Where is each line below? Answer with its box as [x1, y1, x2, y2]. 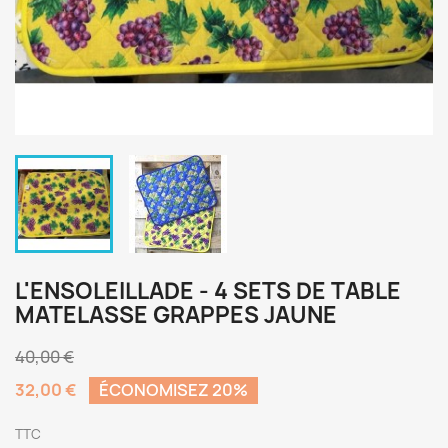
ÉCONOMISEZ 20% [99, 379, 248, 401]
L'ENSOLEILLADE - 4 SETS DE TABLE [15, 276, 401, 306]
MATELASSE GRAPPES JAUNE [15, 300, 337, 330]
